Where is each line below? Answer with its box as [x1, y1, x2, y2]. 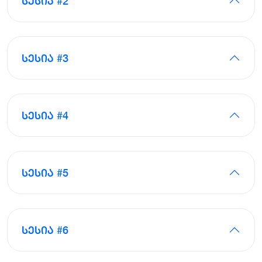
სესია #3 [22, 51, 68, 64]
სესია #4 [22, 108, 68, 122]
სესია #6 [22, 223, 68, 236]
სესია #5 [22, 166, 68, 179]
